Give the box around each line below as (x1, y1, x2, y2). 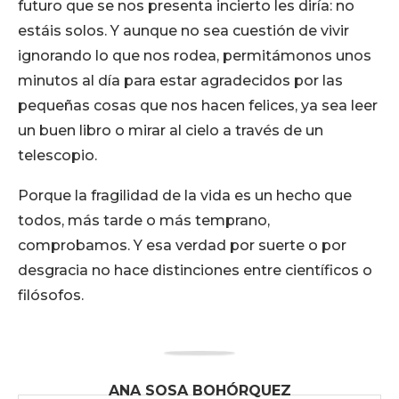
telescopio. (18, 147, 97, 164)
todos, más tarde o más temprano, (18, 212, 270, 229)
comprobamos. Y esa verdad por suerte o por (18, 237, 346, 254)
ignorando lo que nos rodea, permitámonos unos (18, 47, 371, 64)
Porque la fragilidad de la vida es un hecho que (18, 187, 352, 204)
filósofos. (18, 287, 91, 304)
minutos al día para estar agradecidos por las (18, 72, 343, 89)
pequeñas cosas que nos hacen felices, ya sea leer (18, 97, 378, 114)
